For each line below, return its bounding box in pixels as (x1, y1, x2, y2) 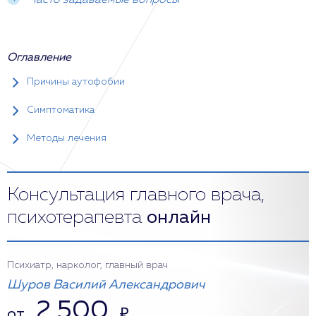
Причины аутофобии (27, 77, 125, 87)
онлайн (147, 209, 211, 227)
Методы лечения (27, 133, 107, 143)
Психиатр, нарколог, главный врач (7, 260, 168, 270)
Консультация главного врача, (7, 186, 265, 205)
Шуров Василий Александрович (7, 279, 205, 291)
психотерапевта (7, 209, 147, 227)
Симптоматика (27, 105, 95, 115)
